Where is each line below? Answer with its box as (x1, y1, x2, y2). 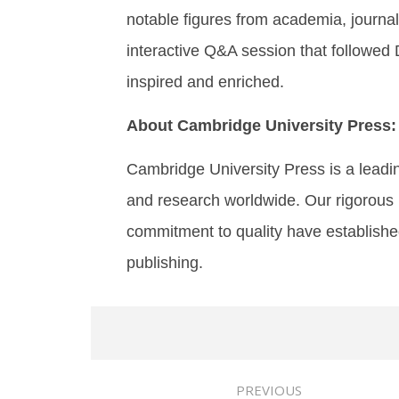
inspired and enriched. (126, 73, 284, 92)
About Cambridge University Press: (126, 117, 396, 135)
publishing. (126, 254, 203, 273)
